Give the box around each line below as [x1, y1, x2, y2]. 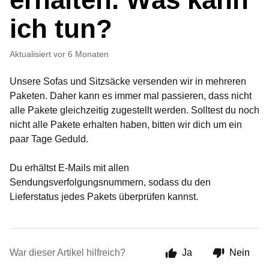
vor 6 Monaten [53, 49, 109, 59]
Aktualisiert [15, 49, 51, 59]
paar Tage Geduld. [10, 134, 88, 144]
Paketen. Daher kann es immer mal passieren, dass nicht [10, 91, 252, 101]
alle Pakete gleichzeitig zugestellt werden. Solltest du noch [10, 105, 259, 115]
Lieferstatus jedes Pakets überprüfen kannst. [10, 192, 201, 202]
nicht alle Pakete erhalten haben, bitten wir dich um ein [10, 119, 242, 130]
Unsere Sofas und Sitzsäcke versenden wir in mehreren [10, 76, 246, 86]
